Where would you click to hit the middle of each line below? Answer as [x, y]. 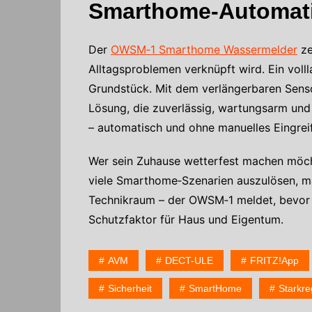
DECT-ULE [189, 260]
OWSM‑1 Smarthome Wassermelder [204, 49]
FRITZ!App [274, 260]
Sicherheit [130, 288]
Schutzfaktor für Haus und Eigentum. [186, 219]
